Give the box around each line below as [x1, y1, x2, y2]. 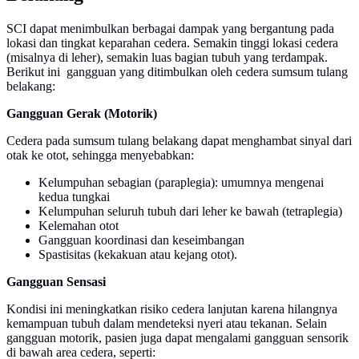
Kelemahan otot [38, 219, 119, 233]
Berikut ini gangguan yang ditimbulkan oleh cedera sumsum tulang [6, 65, 348, 79]
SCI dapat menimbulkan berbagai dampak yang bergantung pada [6, 22, 334, 36]
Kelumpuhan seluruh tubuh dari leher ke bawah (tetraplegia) [38, 204, 342, 219]
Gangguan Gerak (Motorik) [6, 107, 157, 121]
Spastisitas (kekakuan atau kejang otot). [38, 248, 237, 262]
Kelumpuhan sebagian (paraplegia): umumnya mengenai [38, 175, 324, 190]
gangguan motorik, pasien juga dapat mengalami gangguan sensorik [6, 331, 349, 345]
